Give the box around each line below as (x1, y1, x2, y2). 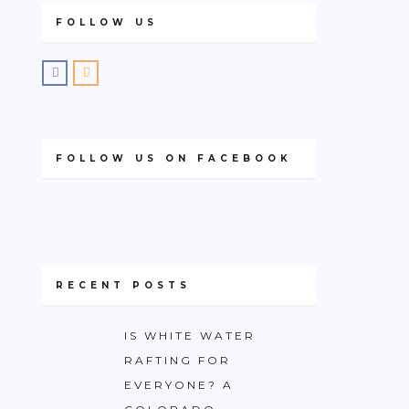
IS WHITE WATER (124, 328, 256, 342)
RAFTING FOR (124, 352, 231, 367)
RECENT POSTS (56, 278, 191, 291)
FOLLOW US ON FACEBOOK (56, 152, 292, 164)
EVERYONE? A (124, 377, 234, 392)
